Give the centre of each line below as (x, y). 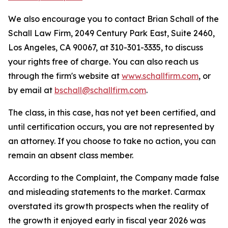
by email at (31, 90)
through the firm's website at (65, 76)
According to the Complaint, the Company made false (114, 178)
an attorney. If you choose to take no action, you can (112, 141)
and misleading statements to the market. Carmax (107, 192)
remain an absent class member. (71, 155)
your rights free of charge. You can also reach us (103, 62)
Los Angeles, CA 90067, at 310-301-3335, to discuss (106, 47)
